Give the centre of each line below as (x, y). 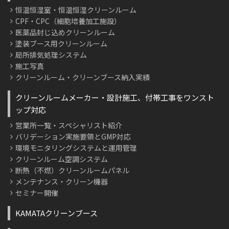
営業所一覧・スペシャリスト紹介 (69, 125)
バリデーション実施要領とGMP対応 (73, 136)
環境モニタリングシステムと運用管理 (76, 147)
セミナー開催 (37, 192)
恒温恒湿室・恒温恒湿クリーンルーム (76, 9)
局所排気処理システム (51, 54)
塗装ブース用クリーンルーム (61, 43)
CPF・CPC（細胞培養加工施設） (68, 21)
